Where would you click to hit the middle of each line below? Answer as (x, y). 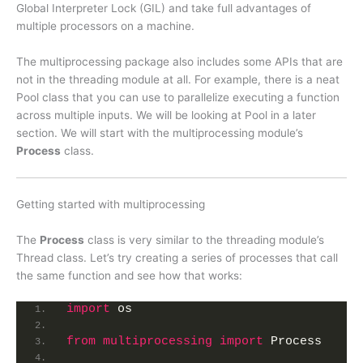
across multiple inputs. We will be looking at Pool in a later (166, 115)
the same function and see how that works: (129, 275)
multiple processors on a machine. (105, 26)
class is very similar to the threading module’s (204, 239)
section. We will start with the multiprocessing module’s (160, 133)
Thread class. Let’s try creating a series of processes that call (177, 257)
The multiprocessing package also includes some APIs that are (179, 62)
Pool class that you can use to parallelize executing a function (178, 98)
